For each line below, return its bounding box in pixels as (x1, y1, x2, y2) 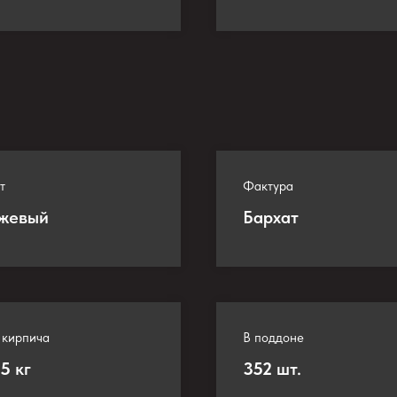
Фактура (243, 178, 293, 194)
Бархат (243, 206, 299, 228)
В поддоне (243, 330, 304, 346)
